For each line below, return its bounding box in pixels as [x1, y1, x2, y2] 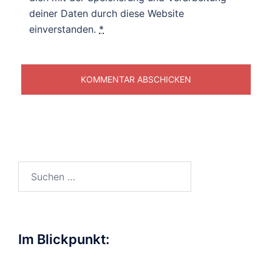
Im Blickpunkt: [18, 231, 109, 248]
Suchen [18, 163, 51, 175]
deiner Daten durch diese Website [29, 7, 184, 20]
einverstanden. [29, 23, 99, 36]
